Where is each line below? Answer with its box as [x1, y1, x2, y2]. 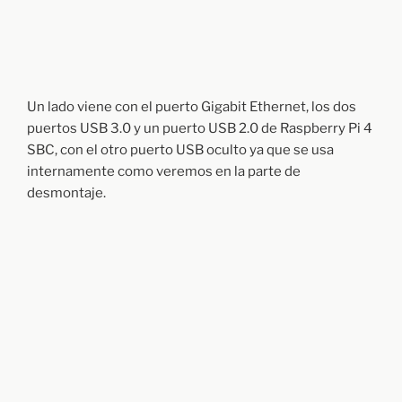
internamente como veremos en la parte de [27, 162, 301, 179]
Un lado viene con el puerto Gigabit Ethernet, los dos [27, 98, 356, 115]
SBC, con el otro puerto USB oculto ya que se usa [27, 141, 334, 158]
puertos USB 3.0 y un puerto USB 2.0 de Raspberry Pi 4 [27, 119, 372, 136]
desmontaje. [27, 184, 106, 201]
